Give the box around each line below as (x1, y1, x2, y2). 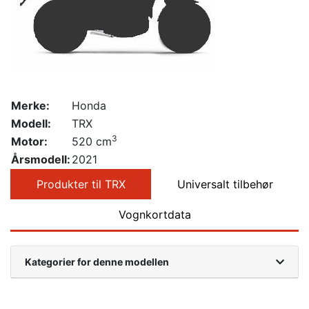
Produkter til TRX (36, 177, 126, 191)
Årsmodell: (11, 152, 70, 166)
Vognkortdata (118, 207, 191, 221)
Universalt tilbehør (177, 177, 273, 191)
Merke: (11, 98, 50, 112)
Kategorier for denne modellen (25, 255, 169, 268)
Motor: (11, 134, 48, 148)
